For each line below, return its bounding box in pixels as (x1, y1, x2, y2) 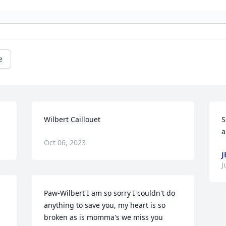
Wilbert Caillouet (44, 115, 101, 125)
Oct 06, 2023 (44, 138, 86, 148)
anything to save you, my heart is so (44, 200, 166, 210)
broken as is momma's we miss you (44, 212, 163, 222)
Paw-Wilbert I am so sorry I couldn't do (44, 188, 176, 198)
